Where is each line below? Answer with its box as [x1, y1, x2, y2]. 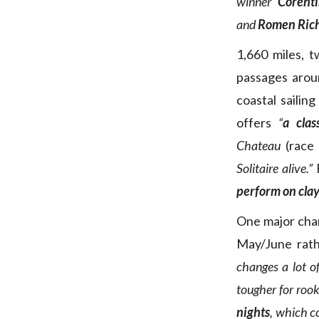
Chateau [236, 137, 281, 154]
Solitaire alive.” [236, 160, 313, 177]
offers [236, 115, 279, 131]
